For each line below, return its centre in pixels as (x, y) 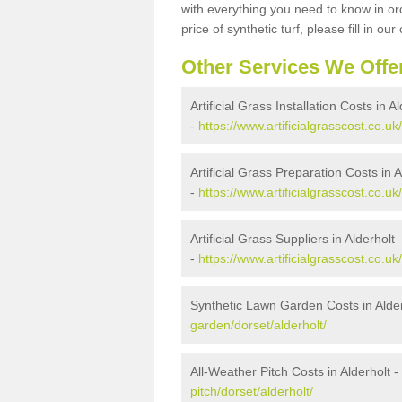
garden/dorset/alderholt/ (258, 324)
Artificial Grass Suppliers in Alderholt (293, 238)
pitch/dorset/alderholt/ (252, 391)
